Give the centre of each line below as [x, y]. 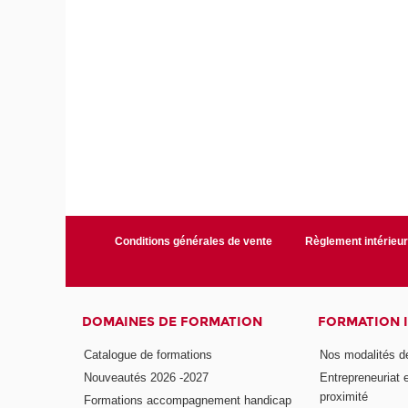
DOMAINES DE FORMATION [173, 322]
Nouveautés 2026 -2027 [147, 377]
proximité [343, 396]
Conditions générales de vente [194, 242]
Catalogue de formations [148, 354]
